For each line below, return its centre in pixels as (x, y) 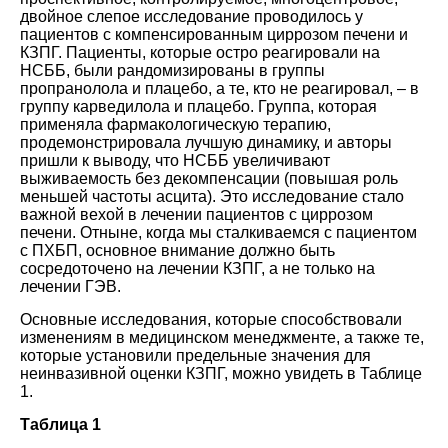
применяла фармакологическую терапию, (175, 124)
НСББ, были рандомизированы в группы (172, 70)
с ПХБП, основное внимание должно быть (177, 250)
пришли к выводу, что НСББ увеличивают (175, 160)
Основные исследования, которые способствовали (211, 319)
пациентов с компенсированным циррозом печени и (214, 34)
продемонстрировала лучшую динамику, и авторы (206, 142)
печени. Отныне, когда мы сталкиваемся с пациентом (218, 232)
